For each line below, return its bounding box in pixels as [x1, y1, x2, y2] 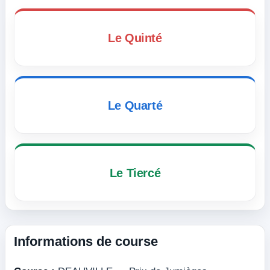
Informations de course [14, 234, 158, 249]
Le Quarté [107, 99, 163, 112]
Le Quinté [108, 31, 162, 45]
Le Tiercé [109, 166, 161, 180]
